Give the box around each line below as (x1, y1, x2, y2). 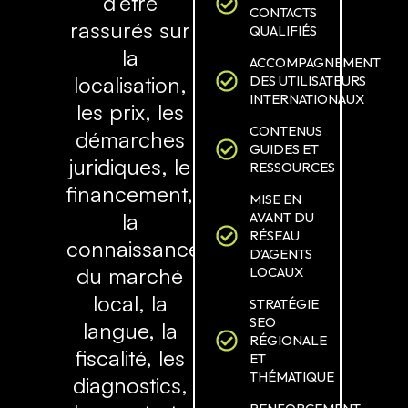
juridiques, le (69, 153, 191, 181)
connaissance (66, 235, 200, 263)
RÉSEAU (250, 227, 301, 245)
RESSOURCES (250, 158, 336, 177)
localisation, (73, 71, 187, 99)
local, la (92, 290, 168, 318)
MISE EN (250, 190, 302, 209)
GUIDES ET (250, 140, 320, 158)
